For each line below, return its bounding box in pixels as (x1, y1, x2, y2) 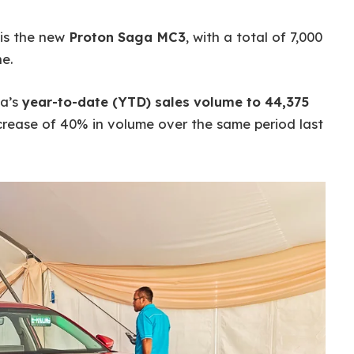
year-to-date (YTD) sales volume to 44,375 (22, 92, 309, 110)
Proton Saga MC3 (69, 28, 186, 46)
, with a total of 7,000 (186, 28, 322, 46)
